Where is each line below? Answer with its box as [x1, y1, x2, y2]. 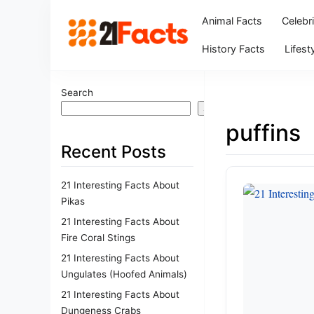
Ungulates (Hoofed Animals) [61, 268, 187, 280]
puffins [226, 119, 301, 146]
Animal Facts [201, 15, 262, 27]
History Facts [201, 43, 265, 55]
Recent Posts [61, 142, 166, 162]
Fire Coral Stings [61, 231, 135, 243]
